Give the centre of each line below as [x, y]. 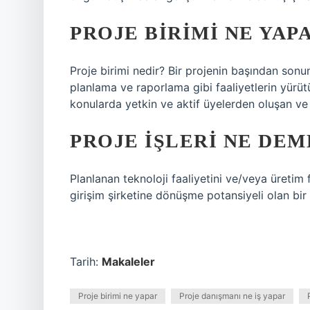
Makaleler [128, 262]
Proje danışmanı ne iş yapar [232, 296]
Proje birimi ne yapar [118, 296]
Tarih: [86, 262]
